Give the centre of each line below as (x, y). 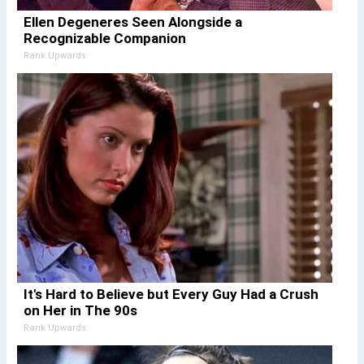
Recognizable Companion (104, 38)
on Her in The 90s (80, 310)
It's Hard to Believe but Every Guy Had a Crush (171, 294)
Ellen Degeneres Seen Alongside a (132, 22)
